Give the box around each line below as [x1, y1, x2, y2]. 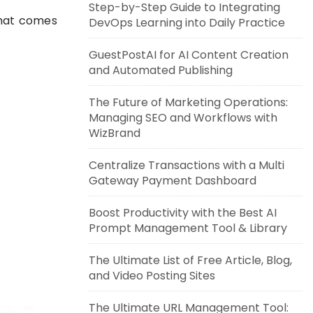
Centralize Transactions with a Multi [89, 157, 284, 173]
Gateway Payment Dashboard [89, 173, 256, 189]
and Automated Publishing [89, 62, 233, 78]
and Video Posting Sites [89, 268, 215, 284]
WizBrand [89, 125, 140, 141]
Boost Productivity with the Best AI [89, 205, 277, 221]
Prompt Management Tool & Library [89, 220, 287, 236]
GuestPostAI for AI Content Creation [89, 47, 289, 63]
